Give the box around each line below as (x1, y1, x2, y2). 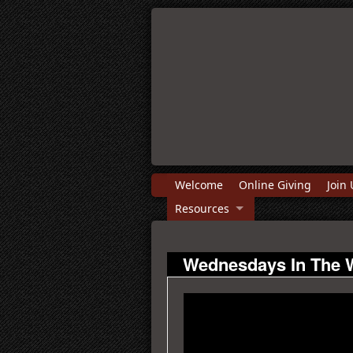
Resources (175, 201, 229, 216)
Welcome (175, 177, 223, 192)
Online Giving (239, 177, 311, 192)
